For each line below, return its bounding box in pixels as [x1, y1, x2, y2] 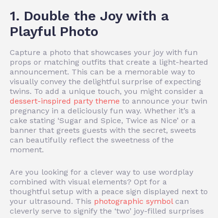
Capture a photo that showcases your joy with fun [10, 47, 198, 57]
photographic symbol [94, 196, 173, 206]
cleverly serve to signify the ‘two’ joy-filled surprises [10, 206, 204, 216]
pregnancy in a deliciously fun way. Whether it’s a [10, 106, 196, 115]
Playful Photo [10, 23, 98, 39]
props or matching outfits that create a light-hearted [10, 57, 208, 67]
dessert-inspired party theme [10, 96, 120, 106]
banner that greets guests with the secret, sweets [10, 125, 196, 135]
